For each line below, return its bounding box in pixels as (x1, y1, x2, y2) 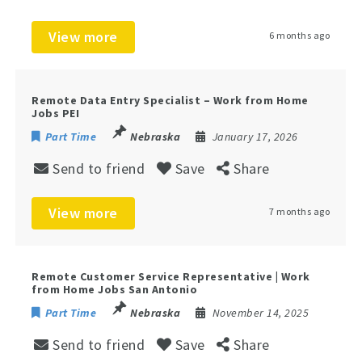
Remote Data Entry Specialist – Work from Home (32, 92, 309, 107)
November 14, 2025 (212, 305, 309, 320)
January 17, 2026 (212, 128, 298, 144)
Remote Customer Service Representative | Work (32, 268, 310, 284)
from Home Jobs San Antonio (32, 281, 198, 297)
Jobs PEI (32, 105, 80, 120)
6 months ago (269, 28, 330, 41)
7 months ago (269, 204, 330, 217)
